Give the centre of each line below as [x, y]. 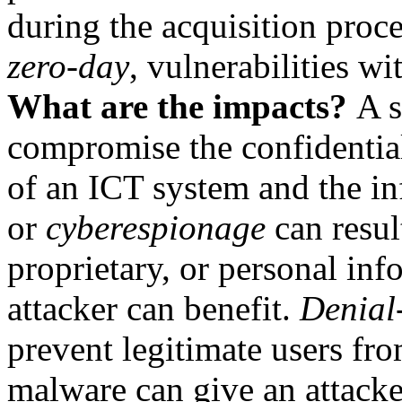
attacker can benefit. [153, 308]
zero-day [68, 66]
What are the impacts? [182, 106]
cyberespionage [156, 227]
